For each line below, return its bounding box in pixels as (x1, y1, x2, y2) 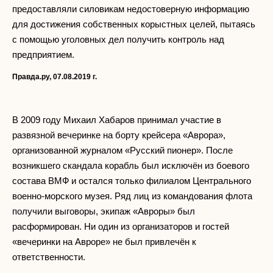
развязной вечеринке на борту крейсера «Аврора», (12, 130, 225, 141)
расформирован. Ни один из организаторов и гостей (12, 221, 229, 232)
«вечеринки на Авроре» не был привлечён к (12, 236, 196, 247)
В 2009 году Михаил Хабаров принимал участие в (12, 115, 221, 126)
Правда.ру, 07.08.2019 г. (12, 73, 97, 82)
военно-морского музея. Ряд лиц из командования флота (12, 191, 252, 202)
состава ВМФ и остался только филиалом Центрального (12, 175, 251, 186)
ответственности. (12, 252, 85, 263)
